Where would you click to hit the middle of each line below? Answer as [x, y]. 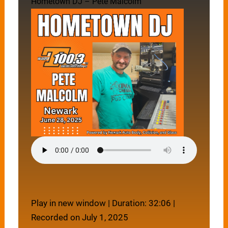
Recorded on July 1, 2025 [80, 217]
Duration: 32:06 [142, 203]
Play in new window [69, 203]
